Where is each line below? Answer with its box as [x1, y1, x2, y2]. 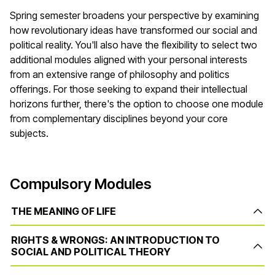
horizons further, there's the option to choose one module [10, 98, 263, 110]
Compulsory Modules [10, 175, 152, 193]
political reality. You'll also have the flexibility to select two [10, 39, 257, 52]
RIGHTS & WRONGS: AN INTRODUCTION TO [11, 234, 220, 247]
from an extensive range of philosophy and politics [10, 68, 230, 81]
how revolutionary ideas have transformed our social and [10, 24, 257, 37]
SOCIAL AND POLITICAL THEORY [11, 246, 171, 258]
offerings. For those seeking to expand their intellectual [10, 83, 247, 96]
